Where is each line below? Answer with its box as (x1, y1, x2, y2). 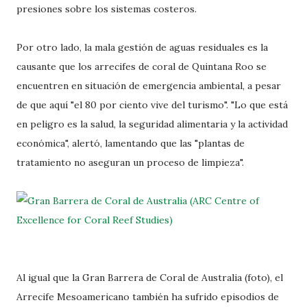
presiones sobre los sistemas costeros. (16, 3, 197, 15)
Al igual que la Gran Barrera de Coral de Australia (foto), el (16, 271, 283, 284)
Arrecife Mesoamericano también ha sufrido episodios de (16, 291, 279, 303)
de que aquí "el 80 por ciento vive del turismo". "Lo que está (16, 99, 288, 111)
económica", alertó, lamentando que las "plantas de (16, 137, 245, 149)
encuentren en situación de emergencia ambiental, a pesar (16, 79, 281, 92)
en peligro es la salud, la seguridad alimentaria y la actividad (16, 118, 288, 130)
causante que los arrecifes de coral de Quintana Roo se (16, 60, 267, 73)
